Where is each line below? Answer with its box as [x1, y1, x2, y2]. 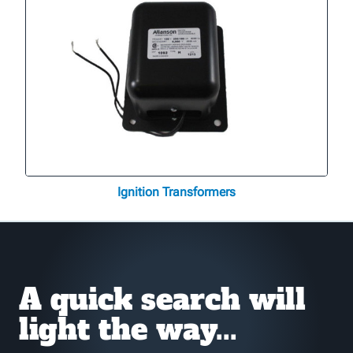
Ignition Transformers [117, 184, 236, 199]
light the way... [19, 310, 237, 349]
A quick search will [19, 281, 306, 319]
